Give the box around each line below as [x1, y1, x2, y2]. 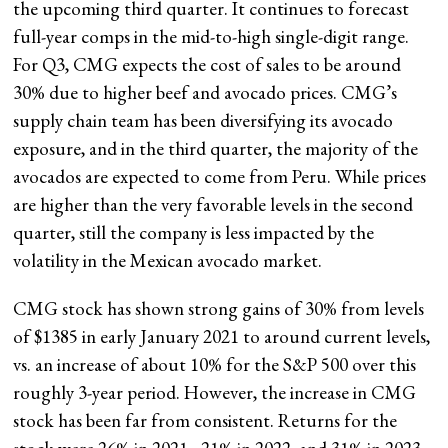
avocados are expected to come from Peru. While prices [13, 163, 427, 189]
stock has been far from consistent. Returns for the [13, 407, 398, 433]
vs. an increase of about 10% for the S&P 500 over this [13, 351, 417, 377]
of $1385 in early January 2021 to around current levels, [13, 323, 431, 349]
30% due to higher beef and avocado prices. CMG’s [13, 79, 398, 105]
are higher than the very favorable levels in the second [13, 191, 414, 217]
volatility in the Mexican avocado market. [13, 247, 323, 273]
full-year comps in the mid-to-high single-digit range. [13, 23, 410, 49]
